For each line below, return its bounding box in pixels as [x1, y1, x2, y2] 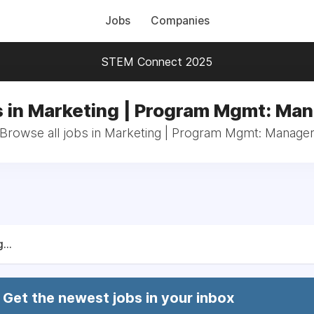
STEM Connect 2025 [102, 55, 212, 69]
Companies [150, 14, 210, 27]
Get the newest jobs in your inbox [3, 289, 234, 306]
